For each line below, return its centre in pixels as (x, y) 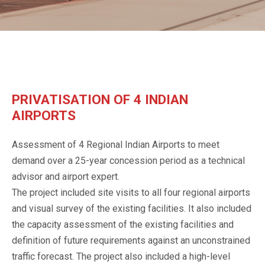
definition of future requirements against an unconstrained (131, 241)
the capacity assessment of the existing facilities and (123, 225)
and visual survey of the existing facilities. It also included (132, 209)
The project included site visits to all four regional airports (131, 193)
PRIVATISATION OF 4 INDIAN (100, 99)
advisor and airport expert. (66, 177)
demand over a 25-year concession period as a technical (128, 161)
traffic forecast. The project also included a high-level (121, 257)
